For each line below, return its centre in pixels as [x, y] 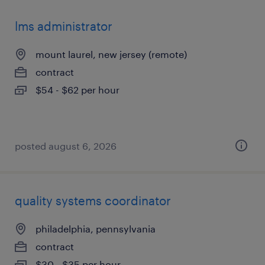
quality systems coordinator [93, 201]
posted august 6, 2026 [66, 146]
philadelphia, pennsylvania [96, 229]
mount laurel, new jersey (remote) [111, 54]
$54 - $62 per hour [77, 90]
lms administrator [64, 26]
